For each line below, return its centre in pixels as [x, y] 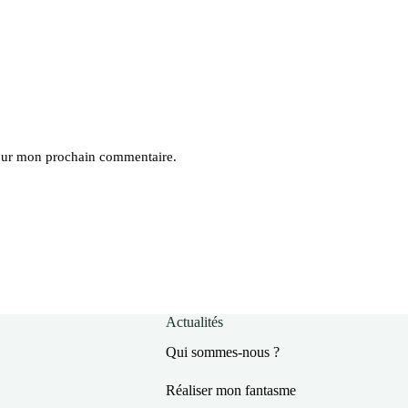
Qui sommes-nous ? [222, 352]
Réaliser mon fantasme [230, 391]
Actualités [194, 322]
